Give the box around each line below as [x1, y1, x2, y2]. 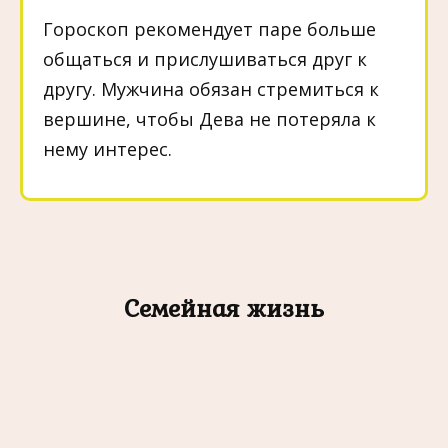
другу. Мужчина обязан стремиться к [43, 77, 379, 102]
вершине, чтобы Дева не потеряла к [43, 107, 376, 132]
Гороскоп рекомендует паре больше [43, 17, 376, 42]
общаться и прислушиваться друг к [43, 47, 367, 72]
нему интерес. [43, 137, 172, 162]
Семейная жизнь [124, 288, 324, 327]
